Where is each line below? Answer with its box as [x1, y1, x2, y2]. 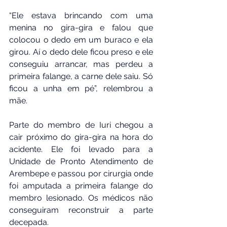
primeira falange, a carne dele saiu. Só [9, 71, 153, 81]
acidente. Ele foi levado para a [9, 144, 153, 154]
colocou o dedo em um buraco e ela [9, 34, 153, 45]
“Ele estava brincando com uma [9, 10, 153, 20]
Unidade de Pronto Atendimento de [9, 156, 153, 166]
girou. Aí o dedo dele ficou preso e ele [9, 47, 153, 57]
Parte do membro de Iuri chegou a [9, 120, 153, 130]
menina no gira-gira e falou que [9, 22, 153, 32]
